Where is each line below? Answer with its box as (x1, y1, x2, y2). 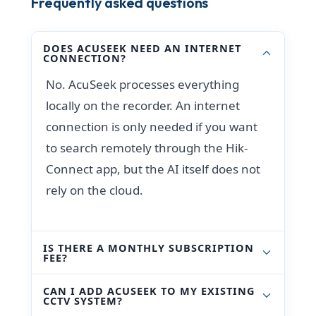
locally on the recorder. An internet (46, 97, 241, 114)
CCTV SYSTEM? (43, 293, 123, 308)
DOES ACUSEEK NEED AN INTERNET (43, 40, 242, 55)
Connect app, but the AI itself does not (46, 160, 261, 177)
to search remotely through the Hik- (46, 139, 248, 156)
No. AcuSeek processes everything (46, 75, 240, 92)
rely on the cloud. (46, 181, 144, 198)
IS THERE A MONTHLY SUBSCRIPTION (43, 240, 255, 255)
